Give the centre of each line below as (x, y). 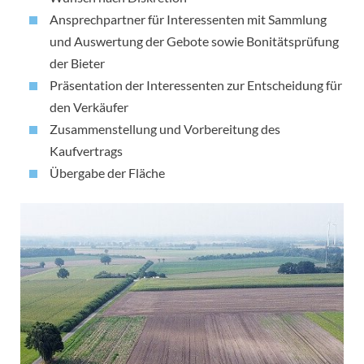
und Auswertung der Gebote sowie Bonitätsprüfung (194, 41)
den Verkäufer (89, 107)
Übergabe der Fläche (107, 173)
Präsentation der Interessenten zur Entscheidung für (196, 85)
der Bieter (77, 63)
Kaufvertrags (86, 151)
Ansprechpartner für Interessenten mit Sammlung (188, 19)
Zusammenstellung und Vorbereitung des (165, 129)
